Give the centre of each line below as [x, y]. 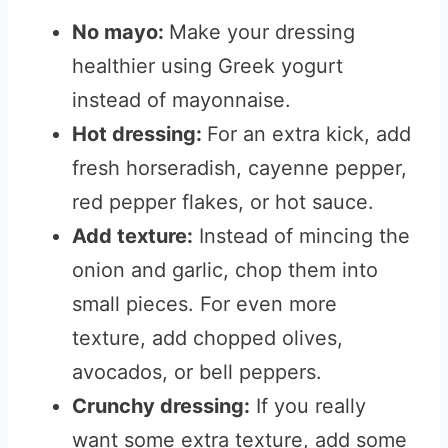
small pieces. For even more [204, 304]
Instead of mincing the [301, 236]
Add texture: [132, 236]
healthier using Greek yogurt [207, 66]
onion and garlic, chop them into [225, 270]
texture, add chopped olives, [207, 338]
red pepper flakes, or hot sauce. [223, 202]
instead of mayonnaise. [181, 100]
